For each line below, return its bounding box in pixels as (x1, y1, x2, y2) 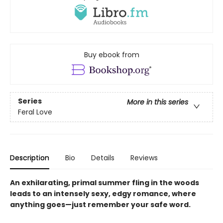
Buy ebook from (84, 49, 139, 60)
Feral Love (18, 107, 52, 117)
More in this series (127, 97, 188, 108)
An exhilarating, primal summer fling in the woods (10, 178, 199, 188)
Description (10, 153, 49, 163)
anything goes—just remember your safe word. (10, 200, 191, 210)
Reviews (130, 153, 158, 163)
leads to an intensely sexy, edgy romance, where (10, 189, 196, 199)
